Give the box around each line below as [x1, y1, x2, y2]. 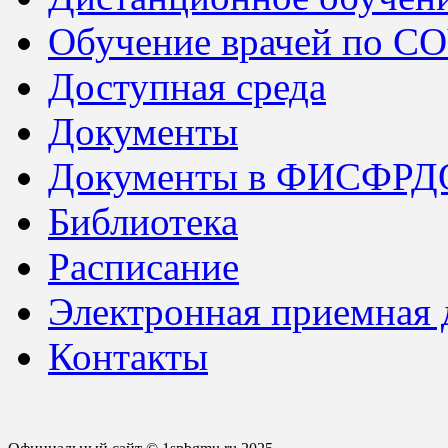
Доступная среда [48, 65, 326, 109]
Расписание [48, 245, 239, 289]
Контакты [48, 335, 208, 379]
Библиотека [48, 200, 238, 244]
